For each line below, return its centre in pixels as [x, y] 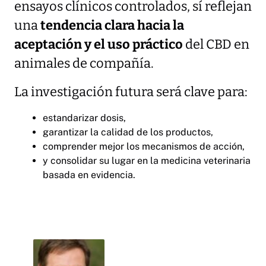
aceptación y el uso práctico [99, 44]
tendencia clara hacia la [112, 25]
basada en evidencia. [89, 175]
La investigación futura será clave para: [131, 92]
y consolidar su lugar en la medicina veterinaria [147, 160]
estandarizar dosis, [84, 118]
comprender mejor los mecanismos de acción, [144, 146]
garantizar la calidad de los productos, [128, 132]
